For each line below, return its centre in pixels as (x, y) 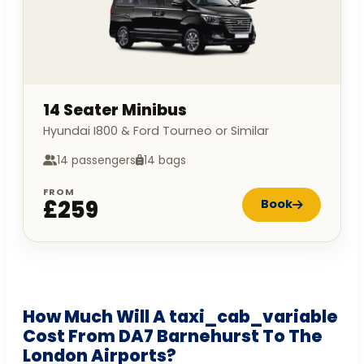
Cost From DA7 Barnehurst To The (173, 336)
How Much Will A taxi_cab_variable (180, 316)
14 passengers (96, 160)
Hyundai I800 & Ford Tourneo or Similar (156, 130)
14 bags (165, 160)
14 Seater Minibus (115, 110)
